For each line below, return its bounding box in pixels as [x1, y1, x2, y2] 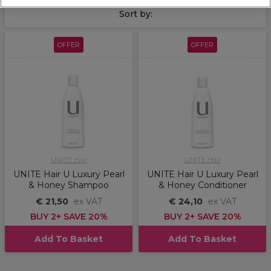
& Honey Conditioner [158, 180, 247, 191]
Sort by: [119, 8, 152, 20]
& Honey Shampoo [28, 180, 109, 191]
